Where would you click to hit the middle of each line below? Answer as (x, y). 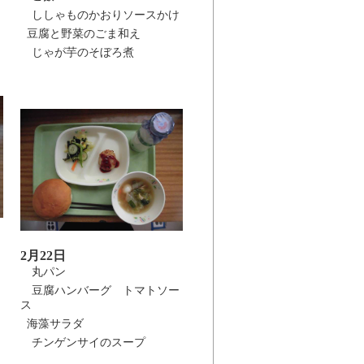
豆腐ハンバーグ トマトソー (100, 290)
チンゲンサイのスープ (83, 342)
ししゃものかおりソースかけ (100, 15)
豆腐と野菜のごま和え (80, 34)
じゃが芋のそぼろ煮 (77, 52)
